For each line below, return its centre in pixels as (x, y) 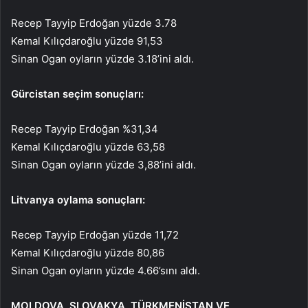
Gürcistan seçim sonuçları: (77, 93)
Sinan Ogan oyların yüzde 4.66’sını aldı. (106, 270)
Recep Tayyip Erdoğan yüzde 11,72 (95, 234)
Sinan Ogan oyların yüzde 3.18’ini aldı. (102, 58)
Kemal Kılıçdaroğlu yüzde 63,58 (88, 146)
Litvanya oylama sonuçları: (78, 199)
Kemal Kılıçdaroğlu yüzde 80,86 (88, 252)
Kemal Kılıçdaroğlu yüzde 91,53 (87, 41)
